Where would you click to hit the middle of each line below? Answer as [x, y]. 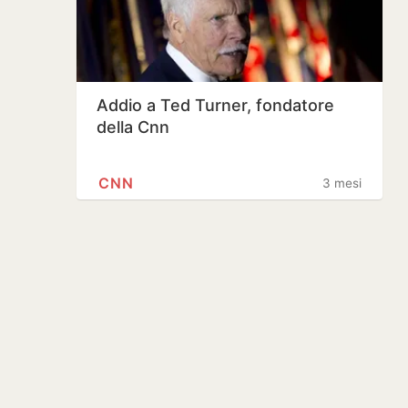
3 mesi [342, 183]
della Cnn [133, 127]
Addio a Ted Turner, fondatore [215, 105]
